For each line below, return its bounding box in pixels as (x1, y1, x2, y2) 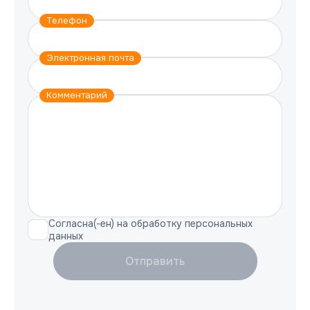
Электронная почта (46, 52, 134, 64)
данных (48, 230, 83, 242)
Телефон (46, 15, 87, 26)
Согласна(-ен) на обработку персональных (48, 217, 253, 230)
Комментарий (46, 89, 107, 101)
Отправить (125, 254, 185, 268)
